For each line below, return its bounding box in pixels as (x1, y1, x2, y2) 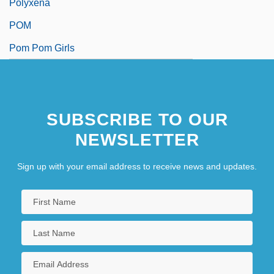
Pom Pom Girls (9, 42, 75, 53)
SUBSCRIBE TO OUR (46, 109, 228, 129)
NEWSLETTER (75, 130, 199, 149)
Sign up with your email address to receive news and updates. (17, 161, 257, 171)
